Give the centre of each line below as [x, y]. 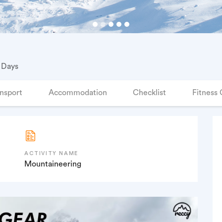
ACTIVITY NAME [51, 153]
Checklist [150, 93]
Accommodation [78, 93]
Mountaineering [53, 164]
